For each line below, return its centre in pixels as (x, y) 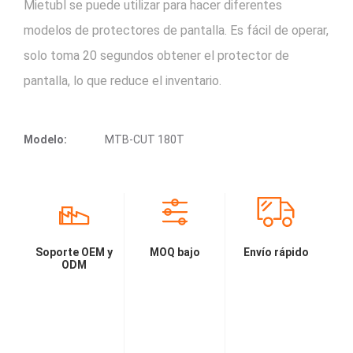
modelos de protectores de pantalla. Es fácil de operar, (176, 30)
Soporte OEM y (74, 252)
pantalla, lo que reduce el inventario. (123, 80)
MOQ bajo (175, 252)
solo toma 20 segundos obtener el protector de (156, 55)
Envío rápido (276, 252)
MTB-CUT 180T (143, 139)
